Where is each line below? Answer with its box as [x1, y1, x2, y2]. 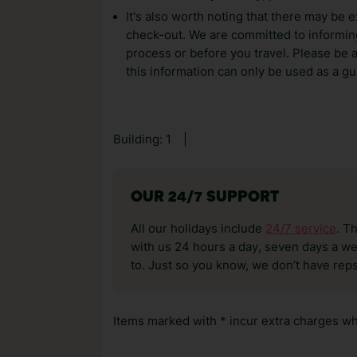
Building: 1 [113, 132, 171, 147]
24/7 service [265, 222, 336, 236]
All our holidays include [131, 222, 265, 236]
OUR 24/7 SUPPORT [131, 190, 279, 206]
